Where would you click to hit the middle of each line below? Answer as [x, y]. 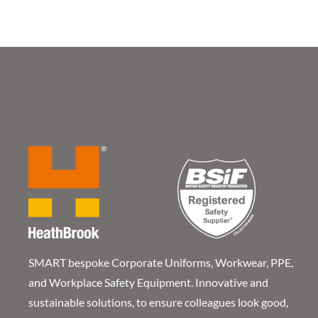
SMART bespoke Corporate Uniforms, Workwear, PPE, [161, 262]
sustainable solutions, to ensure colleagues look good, [158, 302]
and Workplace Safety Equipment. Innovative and [148, 282]
